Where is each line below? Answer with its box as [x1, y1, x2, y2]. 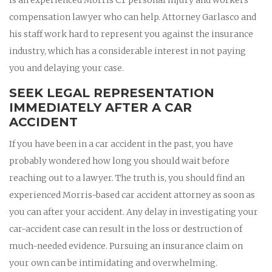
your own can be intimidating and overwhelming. [9, 257, 217, 268]
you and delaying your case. [9, 62, 124, 73]
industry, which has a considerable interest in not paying [9, 45, 246, 56]
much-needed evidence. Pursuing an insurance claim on [9, 240, 243, 251]
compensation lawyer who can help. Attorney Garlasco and [9, 11, 256, 22]
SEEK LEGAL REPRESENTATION [9, 85, 214, 100]
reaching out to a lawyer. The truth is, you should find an [9, 172, 245, 183]
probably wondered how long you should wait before [9, 155, 229, 166]
